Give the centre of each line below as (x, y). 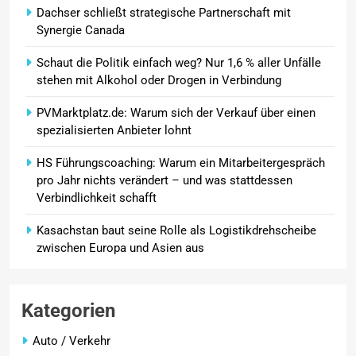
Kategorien (68, 310)
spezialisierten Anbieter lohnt (114, 130)
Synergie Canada (81, 30)
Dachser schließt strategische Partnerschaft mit (164, 12)
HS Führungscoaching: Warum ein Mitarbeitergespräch (181, 163)
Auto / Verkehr (72, 341)
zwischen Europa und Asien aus (120, 248)
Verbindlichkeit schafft (97, 197)
